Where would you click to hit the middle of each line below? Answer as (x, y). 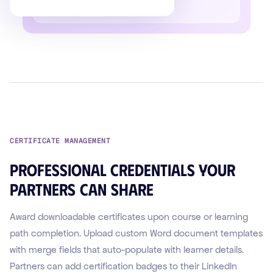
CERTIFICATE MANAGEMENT (60, 141)
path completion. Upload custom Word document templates (136, 233)
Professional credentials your (122, 169)
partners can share (82, 189)
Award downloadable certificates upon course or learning (129, 217)
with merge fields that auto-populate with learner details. (127, 250)
